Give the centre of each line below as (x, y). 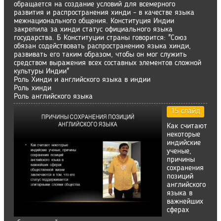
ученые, (179, 151)
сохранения (185, 168)
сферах (178, 210)
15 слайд (185, 111)
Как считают (187, 126)
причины (181, 160)
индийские (184, 143)
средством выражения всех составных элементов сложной (108, 63)
